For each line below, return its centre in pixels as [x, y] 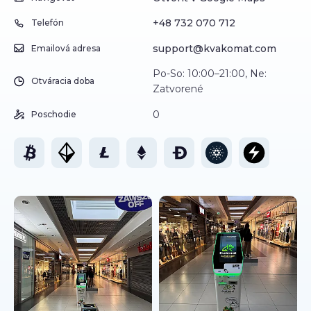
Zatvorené [178, 89]
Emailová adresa [66, 48]
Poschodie [54, 114]
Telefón [48, 23]
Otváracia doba [63, 81]
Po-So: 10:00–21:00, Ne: [210, 74]
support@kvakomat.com [215, 48]
